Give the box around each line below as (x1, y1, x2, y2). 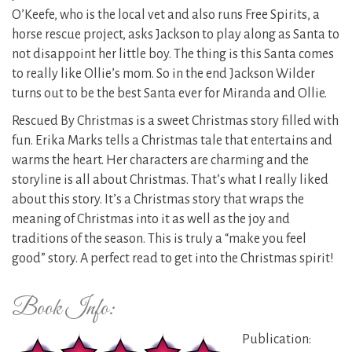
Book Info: (12, 294, 115, 324)
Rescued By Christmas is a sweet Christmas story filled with (12, 114, 339, 129)
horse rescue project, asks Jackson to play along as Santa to (12, 27, 339, 42)
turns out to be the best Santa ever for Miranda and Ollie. (12, 86, 327, 101)
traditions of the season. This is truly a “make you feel (12, 232, 306, 247)
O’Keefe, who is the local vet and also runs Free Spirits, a (12, 8, 320, 23)
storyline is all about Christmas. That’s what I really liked (12, 173, 328, 188)
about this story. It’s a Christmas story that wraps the (12, 192, 304, 207)
